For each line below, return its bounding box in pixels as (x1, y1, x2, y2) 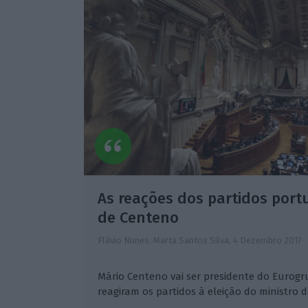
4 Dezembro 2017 (232, 235, 302, 246)
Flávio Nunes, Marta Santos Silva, (97, 235, 233, 246)
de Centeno (97, 208, 179, 228)
